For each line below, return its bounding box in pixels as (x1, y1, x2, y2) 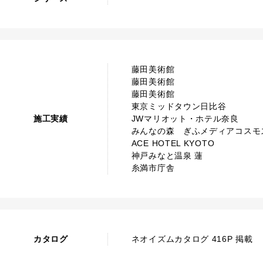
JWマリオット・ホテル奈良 (131, 114, 239, 123)
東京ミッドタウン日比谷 (131, 102, 227, 111)
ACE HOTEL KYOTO (131, 139, 215, 148)
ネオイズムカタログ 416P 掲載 (131, 234, 253, 244)
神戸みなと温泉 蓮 (131, 151, 204, 160)
